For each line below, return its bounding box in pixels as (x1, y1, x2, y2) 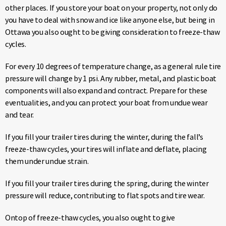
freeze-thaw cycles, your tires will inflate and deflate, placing (5, 144, 207, 154)
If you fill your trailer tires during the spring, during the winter (5, 178, 209, 189)
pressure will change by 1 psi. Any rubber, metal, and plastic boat (5, 73, 216, 84)
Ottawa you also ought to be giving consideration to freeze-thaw (5, 27, 220, 37)
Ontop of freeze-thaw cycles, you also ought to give (5, 212, 175, 223)
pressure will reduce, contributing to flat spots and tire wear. (5, 190, 205, 201)
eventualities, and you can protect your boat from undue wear (5, 97, 208, 108)
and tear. (5, 109, 34, 120)
